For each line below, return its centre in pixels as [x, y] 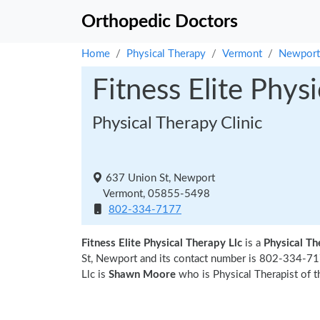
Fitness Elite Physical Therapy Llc [162, 243]
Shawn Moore [142, 275]
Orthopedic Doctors [160, 21]
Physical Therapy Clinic [177, 124]
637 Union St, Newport [159, 178]
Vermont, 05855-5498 [151, 194]
